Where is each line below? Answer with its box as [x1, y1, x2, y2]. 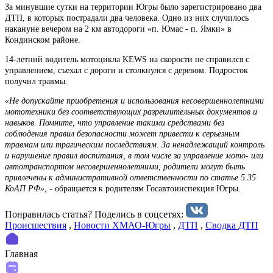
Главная [5, 248, 38, 259]
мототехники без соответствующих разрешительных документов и [5, 107, 257, 116]
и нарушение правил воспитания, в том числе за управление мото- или [5, 151, 263, 160]
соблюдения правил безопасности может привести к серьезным [5, 129, 239, 138]
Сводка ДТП [205, 219, 258, 230]
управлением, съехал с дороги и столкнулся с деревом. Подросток [5, 65, 248, 75]
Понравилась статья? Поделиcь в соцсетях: [5, 208, 186, 219]
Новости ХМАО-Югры [74, 219, 171, 230]
